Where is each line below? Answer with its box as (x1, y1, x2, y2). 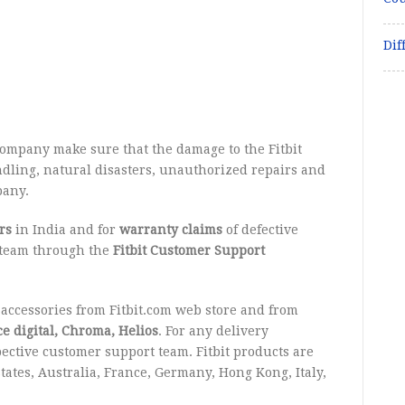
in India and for (12, 222, 120, 237)
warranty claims (119, 222, 223, 237)
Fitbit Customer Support (113, 243, 266, 258)
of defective (222, 222, 299, 237)
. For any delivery (158, 324, 269, 338)
